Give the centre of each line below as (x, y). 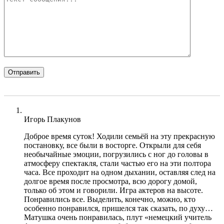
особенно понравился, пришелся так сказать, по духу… (118, 208)
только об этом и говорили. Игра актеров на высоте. (113, 190)
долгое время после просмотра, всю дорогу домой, (110, 181)
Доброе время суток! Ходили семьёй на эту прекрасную (119, 136)
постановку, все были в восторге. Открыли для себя (112, 145)
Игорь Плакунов (52, 119)
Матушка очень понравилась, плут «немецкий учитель (118, 217)
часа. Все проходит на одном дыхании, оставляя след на (120, 172)
